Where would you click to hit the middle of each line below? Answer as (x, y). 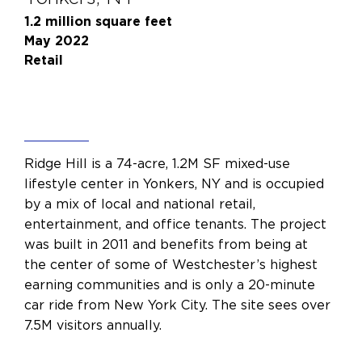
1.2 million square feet (98, 21)
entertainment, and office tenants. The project (175, 224)
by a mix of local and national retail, (140, 204)
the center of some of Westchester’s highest (171, 265)
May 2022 (57, 41)
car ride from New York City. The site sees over (177, 305)
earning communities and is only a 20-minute (170, 285)
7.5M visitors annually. (93, 325)
